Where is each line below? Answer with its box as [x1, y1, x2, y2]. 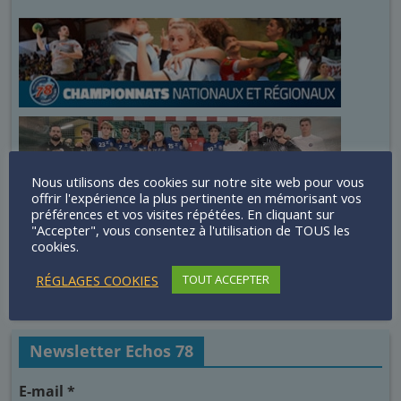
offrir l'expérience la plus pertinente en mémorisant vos [31, 189, 362, 207]
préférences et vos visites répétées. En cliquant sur [31, 205, 335, 223]
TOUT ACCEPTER [183, 271, 269, 287]
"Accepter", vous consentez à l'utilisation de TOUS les [31, 221, 350, 239]
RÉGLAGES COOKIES [36, 270, 158, 289]
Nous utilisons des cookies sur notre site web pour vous [31, 173, 364, 191]
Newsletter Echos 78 [30, 340, 194, 363]
